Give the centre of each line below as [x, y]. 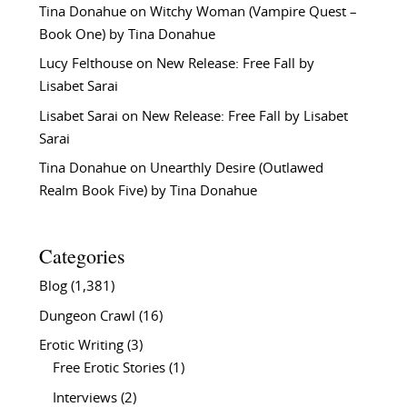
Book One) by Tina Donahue [127, 35]
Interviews [84, 398]
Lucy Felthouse [85, 65]
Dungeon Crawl [87, 316]
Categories [82, 256]
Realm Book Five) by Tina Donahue [148, 192]
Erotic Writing [81, 346]
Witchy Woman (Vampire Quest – [253, 12]
